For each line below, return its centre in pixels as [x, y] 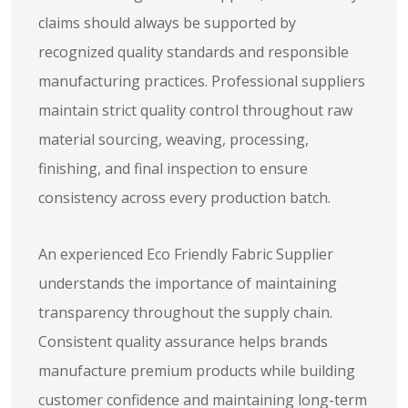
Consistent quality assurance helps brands [183, 342]
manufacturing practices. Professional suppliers [202, 81]
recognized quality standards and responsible [194, 52]
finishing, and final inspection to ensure [173, 168]
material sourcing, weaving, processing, [173, 139]
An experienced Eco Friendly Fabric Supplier [186, 254]
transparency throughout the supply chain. [185, 312]
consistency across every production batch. [184, 198]
